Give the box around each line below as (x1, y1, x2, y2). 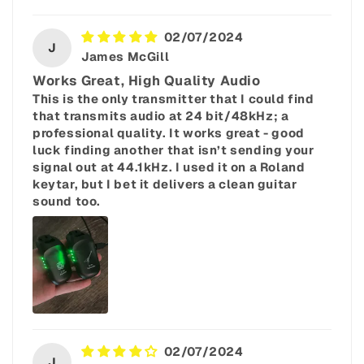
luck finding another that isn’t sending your (32, 142, 314, 158)
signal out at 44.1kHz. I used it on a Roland (32, 159, 305, 175)
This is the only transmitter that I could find (32, 91, 314, 107)
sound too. (32, 193, 101, 210)
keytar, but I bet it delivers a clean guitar (32, 176, 297, 193)
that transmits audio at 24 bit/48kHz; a (32, 108, 289, 124)
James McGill (81, 49, 170, 65)
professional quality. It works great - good (32, 125, 305, 141)
